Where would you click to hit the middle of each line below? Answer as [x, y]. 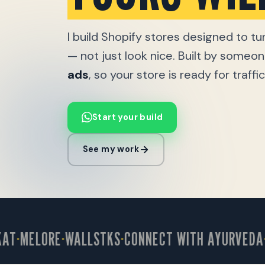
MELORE [22, 239]
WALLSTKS [74, 239]
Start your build [128, 117]
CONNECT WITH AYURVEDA [175, 239]
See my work [111, 149]
